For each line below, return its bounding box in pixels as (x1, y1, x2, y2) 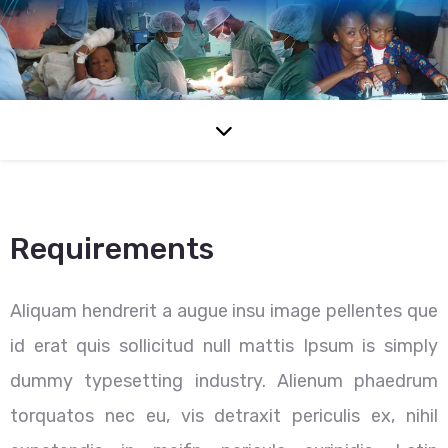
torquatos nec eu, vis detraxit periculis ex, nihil (10, 405, 438, 427)
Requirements (10, 231, 214, 267)
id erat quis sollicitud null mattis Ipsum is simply (10, 335, 438, 357)
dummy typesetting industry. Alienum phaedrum (10, 370, 438, 392)
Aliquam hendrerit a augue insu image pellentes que (10, 300, 438, 322)
